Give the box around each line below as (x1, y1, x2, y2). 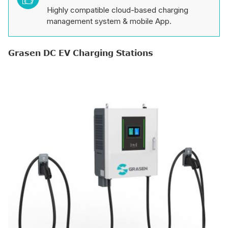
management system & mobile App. (47, 16, 172, 26)
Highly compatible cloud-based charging (47, 5, 188, 15)
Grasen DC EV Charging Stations (8, 48, 153, 58)
